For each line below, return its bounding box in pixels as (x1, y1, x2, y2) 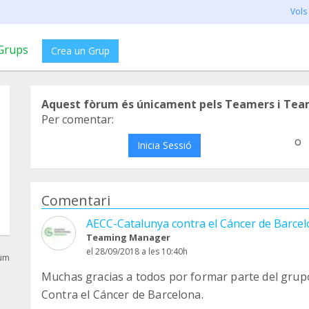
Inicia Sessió (137, 139, 192, 152)
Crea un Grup (51, 44, 110, 57)
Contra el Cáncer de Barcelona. (41, 287, 203, 302)
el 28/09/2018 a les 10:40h (86, 246, 188, 257)
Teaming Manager (86, 231, 170, 243)
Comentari (41, 191, 110, 210)
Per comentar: (41, 112, 114, 127)
